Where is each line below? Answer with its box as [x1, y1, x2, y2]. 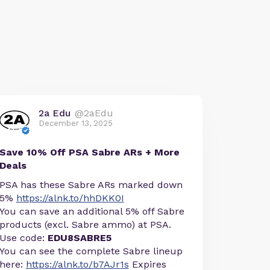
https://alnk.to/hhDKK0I [16, 192, 124, 204]
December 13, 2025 [38, 118, 113, 128]
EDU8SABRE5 [47, 231, 111, 243]
